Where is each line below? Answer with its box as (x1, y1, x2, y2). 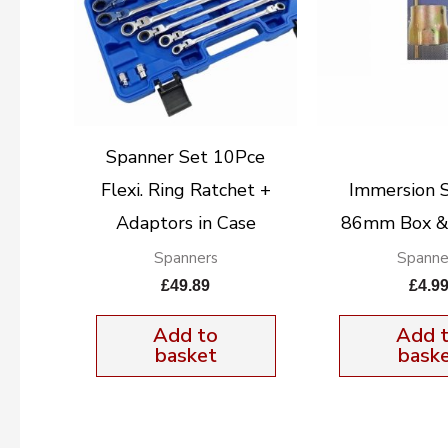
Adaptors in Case (115, 210, 256, 235)
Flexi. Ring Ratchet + (100, 177, 271, 202)
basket (154, 341, 217, 369)
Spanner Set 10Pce (106, 144, 266, 169)
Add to (153, 321, 219, 349)
